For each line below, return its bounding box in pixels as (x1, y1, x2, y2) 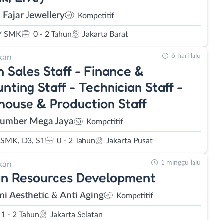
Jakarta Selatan (50, 211, 103, 219)
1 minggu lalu (161, 159, 201, 166)
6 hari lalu (171, 53, 201, 59)
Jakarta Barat (82, 30, 128, 38)
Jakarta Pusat (106, 137, 153, 145)
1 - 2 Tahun (1, 211, 39, 219)
